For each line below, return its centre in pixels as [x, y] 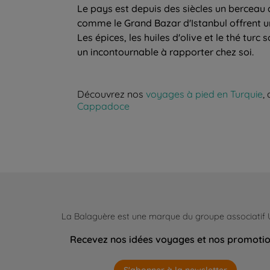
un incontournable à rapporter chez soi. [165, 52]
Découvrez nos [111, 94]
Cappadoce [103, 106]
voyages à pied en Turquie [204, 94]
